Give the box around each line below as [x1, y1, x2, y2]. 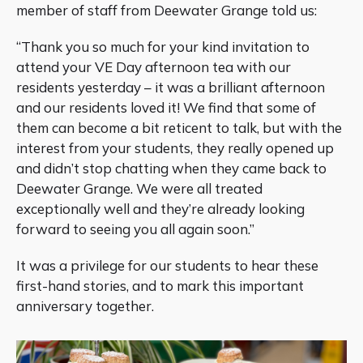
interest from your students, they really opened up [16, 139, 334, 156]
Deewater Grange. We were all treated [16, 179, 263, 197]
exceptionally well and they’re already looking [16, 199, 305, 217]
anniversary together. [16, 297, 154, 314]
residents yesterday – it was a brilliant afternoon [16, 78, 325, 96]
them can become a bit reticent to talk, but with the [16, 118, 342, 136]
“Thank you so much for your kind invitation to [16, 37, 310, 55]
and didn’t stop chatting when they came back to [16, 159, 327, 177]
